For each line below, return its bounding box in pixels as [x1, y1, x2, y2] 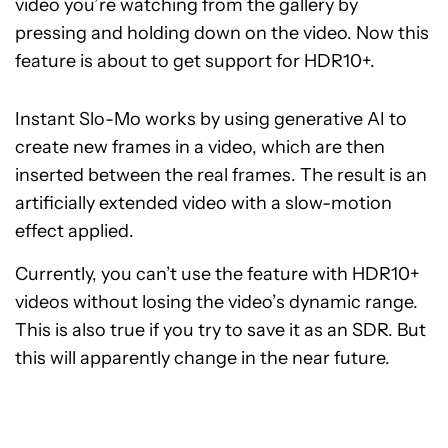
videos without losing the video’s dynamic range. [15, 291, 418, 313]
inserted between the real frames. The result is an [15, 164, 427, 186]
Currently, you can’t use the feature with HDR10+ [15, 263, 420, 285]
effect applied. [15, 220, 134, 242]
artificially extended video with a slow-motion [15, 192, 392, 214]
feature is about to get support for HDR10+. [15, 50, 375, 72]
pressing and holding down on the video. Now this [15, 22, 429, 44]
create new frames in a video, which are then [15, 136, 385, 158]
